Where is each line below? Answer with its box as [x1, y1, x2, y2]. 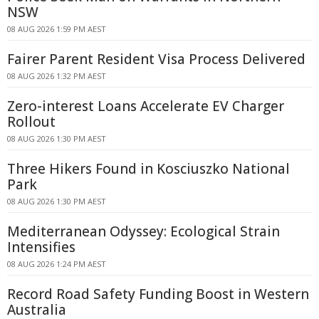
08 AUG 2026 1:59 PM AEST [7, 23, 106, 34]
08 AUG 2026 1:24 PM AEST [7, 258, 106, 269]
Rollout [7, 113, 56, 131]
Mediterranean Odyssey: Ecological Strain [7, 222, 280, 241]
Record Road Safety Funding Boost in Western [7, 285, 309, 303]
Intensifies [7, 238, 75, 256]
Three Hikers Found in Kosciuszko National [7, 159, 290, 178]
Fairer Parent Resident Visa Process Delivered [7, 50, 305, 68]
